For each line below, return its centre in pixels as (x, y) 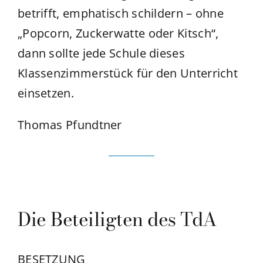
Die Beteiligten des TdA (117, 219)
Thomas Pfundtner (70, 124)
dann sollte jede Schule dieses (101, 53)
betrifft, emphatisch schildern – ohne (121, 13)
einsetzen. (45, 93)
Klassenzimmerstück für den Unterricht (128, 73)
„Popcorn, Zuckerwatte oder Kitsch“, (118, 33)
